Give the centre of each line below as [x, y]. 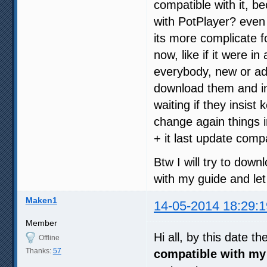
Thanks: [39, 251]
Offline [49, 237]
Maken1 [41, 200]
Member [41, 223]
